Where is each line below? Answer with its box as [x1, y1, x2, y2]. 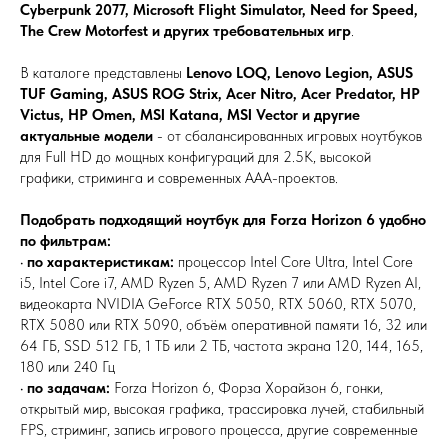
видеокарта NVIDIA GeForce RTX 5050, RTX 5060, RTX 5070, [20, 295, 416, 313]
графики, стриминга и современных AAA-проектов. [20, 169, 338, 187]
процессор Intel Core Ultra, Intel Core [174, 253, 413, 271]
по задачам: [27, 379, 110, 397]
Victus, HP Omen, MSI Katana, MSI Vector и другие [20, 106, 360, 124]
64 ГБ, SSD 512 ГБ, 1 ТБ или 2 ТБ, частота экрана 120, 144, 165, [20, 337, 423, 355]
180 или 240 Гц [20, 358, 115, 376]
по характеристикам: [27, 253, 174, 271]
